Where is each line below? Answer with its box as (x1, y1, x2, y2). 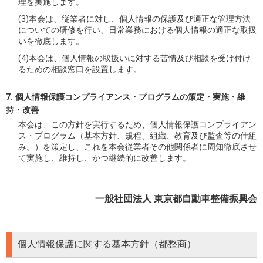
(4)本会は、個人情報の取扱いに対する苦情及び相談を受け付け (18, 53, 251, 63)
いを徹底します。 (18, 36, 85, 46)
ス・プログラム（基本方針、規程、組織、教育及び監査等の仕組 (18, 131, 257, 141)
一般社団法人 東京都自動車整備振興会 (95, 193, 257, 204)
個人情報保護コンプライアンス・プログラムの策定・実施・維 (15, 92, 245, 102)
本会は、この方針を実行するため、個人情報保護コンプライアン (18, 120, 257, 130)
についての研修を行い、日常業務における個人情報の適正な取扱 (18, 25, 257, 35)
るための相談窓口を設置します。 (18, 65, 142, 75)
